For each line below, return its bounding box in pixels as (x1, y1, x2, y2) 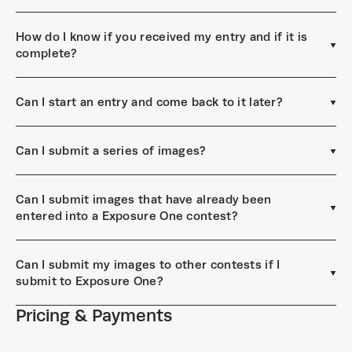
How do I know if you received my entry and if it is (16, 30, 308, 43)
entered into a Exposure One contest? (16, 209, 238, 222)
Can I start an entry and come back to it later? (16, 95, 284, 108)
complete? (16, 46, 78, 60)
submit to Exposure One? (16, 274, 163, 288)
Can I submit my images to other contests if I (16, 258, 280, 271)
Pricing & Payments (16, 306, 172, 325)
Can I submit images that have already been (16, 192, 272, 206)
